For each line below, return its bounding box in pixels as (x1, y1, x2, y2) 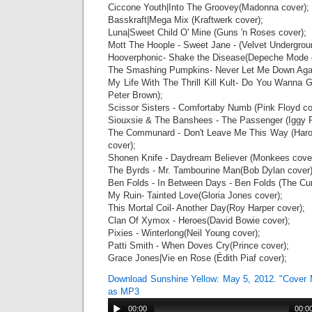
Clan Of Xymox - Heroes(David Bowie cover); (108, 214, 290, 226)
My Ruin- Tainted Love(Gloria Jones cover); (108, 189, 283, 201)
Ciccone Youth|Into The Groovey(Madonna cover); (108, 1, 309, 13)
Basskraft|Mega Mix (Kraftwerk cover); (108, 14, 263, 25)
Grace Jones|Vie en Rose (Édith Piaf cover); (108, 252, 287, 263)
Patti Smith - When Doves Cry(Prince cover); (108, 240, 289, 251)
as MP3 (108, 286, 139, 297)
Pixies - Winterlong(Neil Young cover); (108, 227, 260, 238)
